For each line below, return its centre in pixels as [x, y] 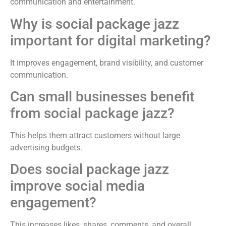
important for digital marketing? [110, 40]
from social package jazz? [92, 113]
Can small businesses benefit [102, 97]
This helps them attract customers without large [95, 135]
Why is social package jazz [95, 24]
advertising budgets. [46, 148]
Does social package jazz [90, 169]
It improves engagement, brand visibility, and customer [107, 63]
